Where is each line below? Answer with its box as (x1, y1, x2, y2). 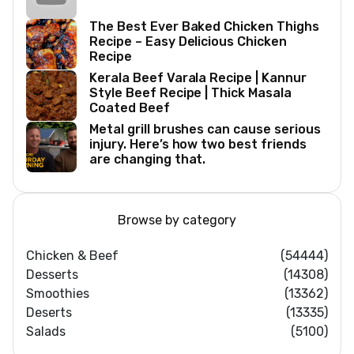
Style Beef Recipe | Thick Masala (89, 85, 292, 101)
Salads (26, 324, 66, 340)
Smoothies (26, 286, 89, 302)
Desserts (26, 267, 78, 283)
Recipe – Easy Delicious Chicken (89, 34, 287, 50)
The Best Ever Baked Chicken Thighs (89, 19, 319, 35)
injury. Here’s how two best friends (89, 137, 307, 153)
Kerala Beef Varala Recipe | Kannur (89, 70, 307, 86)
